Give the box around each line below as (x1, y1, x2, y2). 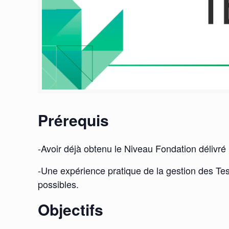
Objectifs (38, 198, 104, 221)
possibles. (38, 177, 79, 191)
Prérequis (38, 108, 109, 131)
